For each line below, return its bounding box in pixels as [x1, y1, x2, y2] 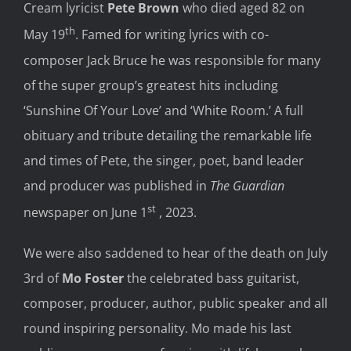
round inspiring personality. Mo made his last [24, 320, 291, 338]
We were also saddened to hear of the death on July [24, 244, 327, 262]
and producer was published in [24, 176, 210, 194]
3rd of [24, 270, 62, 288]
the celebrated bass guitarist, [124, 270, 299, 288]
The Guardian [210, 176, 284, 194]
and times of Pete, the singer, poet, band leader [24, 151, 304, 169]
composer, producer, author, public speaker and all [24, 295, 327, 313]
